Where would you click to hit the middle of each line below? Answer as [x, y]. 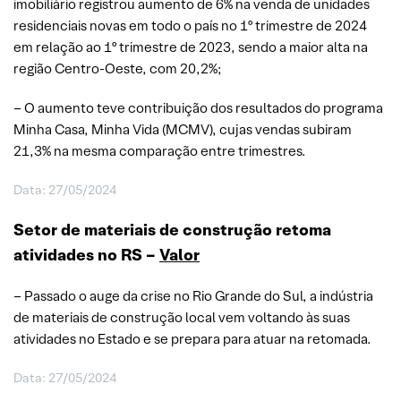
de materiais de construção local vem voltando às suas [182, 317]
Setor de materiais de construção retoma [172, 229]
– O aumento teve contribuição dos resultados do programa [198, 107]
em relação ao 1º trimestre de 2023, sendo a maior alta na [191, 47]
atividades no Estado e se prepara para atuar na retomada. [192, 338]
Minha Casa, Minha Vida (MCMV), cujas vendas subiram [183, 129]
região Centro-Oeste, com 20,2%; [118, 68]
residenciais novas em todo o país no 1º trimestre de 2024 [190, 25]
